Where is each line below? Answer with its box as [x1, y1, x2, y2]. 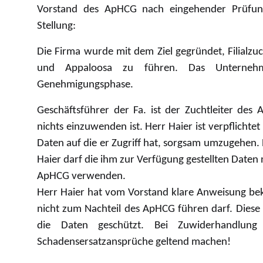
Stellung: [37, 21, 76, 32]
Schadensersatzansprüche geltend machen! [37, 237, 231, 248]
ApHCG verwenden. [37, 171, 126, 182]
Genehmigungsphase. [37, 79, 133, 90]
